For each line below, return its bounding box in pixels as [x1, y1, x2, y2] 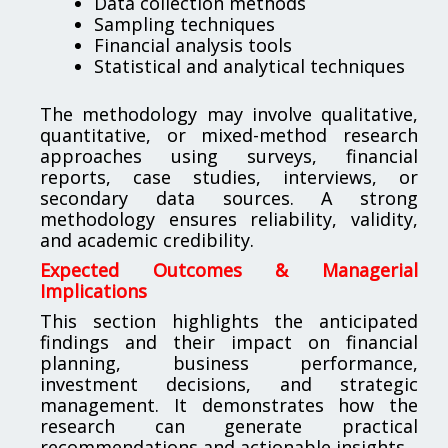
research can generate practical [40, 413, 418, 438]
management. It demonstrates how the [40, 392, 418, 417]
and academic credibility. [40, 227, 254, 252]
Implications [40, 278, 147, 303]
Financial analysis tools [94, 32, 292, 57]
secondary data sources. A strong [40, 185, 418, 210]
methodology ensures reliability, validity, [40, 206, 418, 231]
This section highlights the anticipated [40, 308, 418, 333]
